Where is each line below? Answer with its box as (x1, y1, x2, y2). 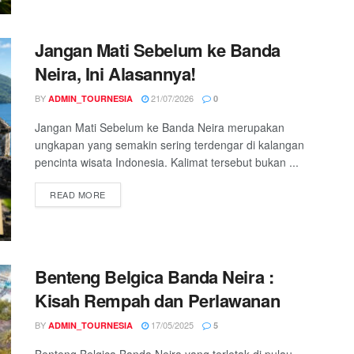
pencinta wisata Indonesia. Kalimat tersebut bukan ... (35, 153, 299, 170)
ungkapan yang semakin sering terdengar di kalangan (35, 136, 304, 153)
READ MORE (50, 187, 106, 201)
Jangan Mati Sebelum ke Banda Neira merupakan (35, 119, 284, 135)
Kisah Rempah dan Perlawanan (35, 288, 281, 314)
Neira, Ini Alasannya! (35, 60, 196, 86)
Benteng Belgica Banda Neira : (35, 264, 274, 290)
